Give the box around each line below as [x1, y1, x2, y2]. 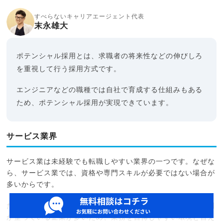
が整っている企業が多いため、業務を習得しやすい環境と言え [6, 214, 216, 221]
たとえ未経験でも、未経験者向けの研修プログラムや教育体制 [6, 202, 216, 210]
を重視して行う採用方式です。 [16, 65, 121, 73]
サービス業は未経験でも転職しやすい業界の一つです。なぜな [6, 158, 216, 165]
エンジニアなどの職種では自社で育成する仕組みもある [16, 86, 203, 94]
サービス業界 [6, 132, 58, 140]
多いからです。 [6, 181, 59, 188]
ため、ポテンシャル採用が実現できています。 [16, 99, 173, 107]
